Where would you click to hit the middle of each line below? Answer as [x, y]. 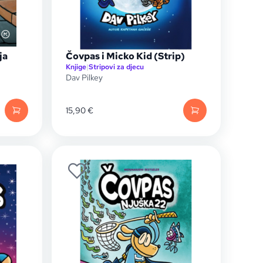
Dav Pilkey [84, 77]
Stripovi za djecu [116, 67]
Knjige [76, 67]
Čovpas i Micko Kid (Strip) [125, 56]
